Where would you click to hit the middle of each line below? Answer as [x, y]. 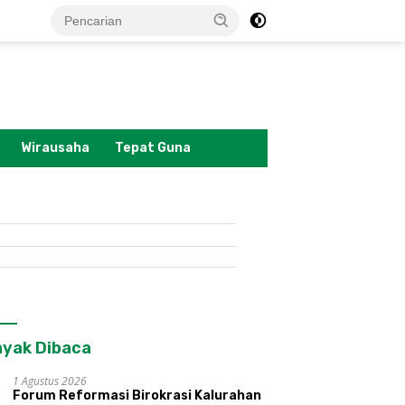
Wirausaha [55, 148]
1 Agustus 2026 [50, 381]
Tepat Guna [153, 148]
